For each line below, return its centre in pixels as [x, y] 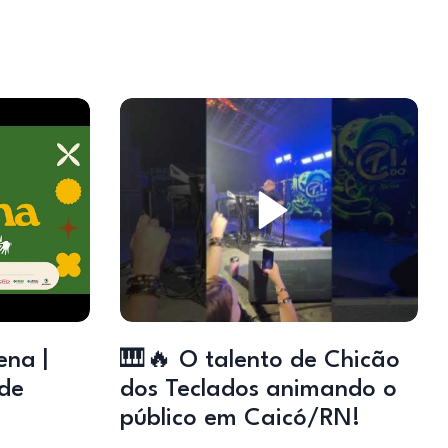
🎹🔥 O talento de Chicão [259, 360]
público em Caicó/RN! [239, 418]
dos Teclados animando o [258, 389]
